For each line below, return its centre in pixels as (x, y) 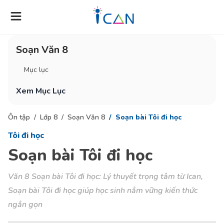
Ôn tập (19, 117)
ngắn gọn (25, 204)
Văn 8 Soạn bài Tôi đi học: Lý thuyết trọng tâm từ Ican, (105, 176)
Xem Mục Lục (41, 91)
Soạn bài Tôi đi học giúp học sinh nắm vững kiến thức (103, 190)
